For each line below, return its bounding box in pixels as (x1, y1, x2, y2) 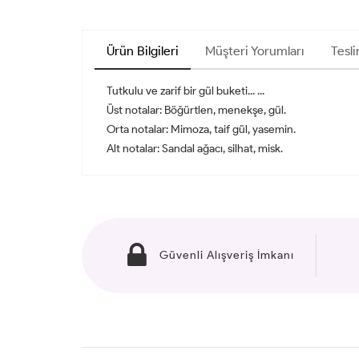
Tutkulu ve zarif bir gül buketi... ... (107, 83, 267, 98)
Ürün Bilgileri (107, 42, 179, 58)
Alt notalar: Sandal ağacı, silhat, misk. (107, 141, 283, 155)
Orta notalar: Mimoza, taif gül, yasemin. (107, 122, 296, 136)
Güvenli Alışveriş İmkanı (159, 248, 294, 263)
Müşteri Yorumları (205, 42, 305, 58)
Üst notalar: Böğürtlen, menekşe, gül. (107, 103, 286, 117)
